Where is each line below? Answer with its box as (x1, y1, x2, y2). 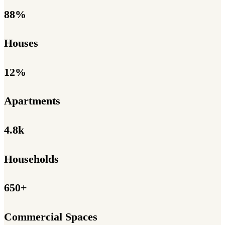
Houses (4, 37, 38, 50)
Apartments (4, 95, 60, 107)
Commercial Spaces (4, 210, 97, 223)
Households (4, 153, 59, 165)
